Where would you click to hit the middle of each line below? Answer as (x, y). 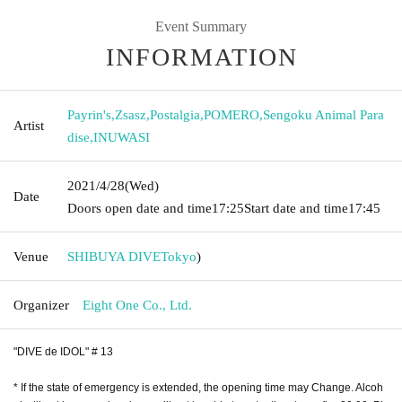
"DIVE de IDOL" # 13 (63, 351)
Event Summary (201, 26)
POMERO (232, 114)
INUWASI (122, 137)
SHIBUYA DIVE (114, 256)
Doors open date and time (140, 208)
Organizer (41, 305)
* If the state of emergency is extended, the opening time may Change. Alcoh (198, 387)
